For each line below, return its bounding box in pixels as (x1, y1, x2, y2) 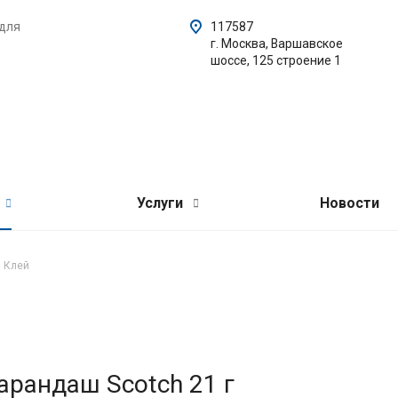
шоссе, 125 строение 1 (211, 53, 341, 68)
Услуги (137, 195, 187, 211)
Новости (320, 195, 379, 211)
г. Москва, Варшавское (211, 36, 343, 51)
